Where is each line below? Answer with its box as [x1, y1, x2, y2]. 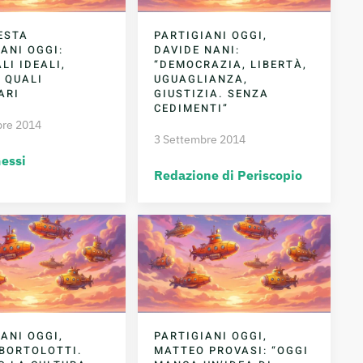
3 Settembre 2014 [154, 132, 246, 147]
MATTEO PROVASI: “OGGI [154, 343, 310, 359]
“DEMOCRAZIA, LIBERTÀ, [154, 57, 308, 73]
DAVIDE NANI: [154, 42, 241, 58]
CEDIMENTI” [154, 100, 229, 117]
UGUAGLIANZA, [154, 71, 249, 88]
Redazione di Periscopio [154, 167, 303, 184]
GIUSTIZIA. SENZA [154, 86, 270, 102]
